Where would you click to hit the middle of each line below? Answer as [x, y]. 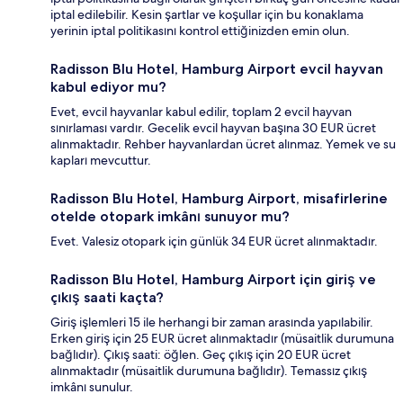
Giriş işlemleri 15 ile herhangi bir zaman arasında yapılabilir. [212, 322]
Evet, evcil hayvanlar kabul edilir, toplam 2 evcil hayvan [201, 111]
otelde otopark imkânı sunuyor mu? [170, 216]
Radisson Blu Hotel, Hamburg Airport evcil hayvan [217, 68]
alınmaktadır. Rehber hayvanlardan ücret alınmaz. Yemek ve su [223, 143]
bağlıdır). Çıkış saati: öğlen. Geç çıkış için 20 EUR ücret [201, 354]
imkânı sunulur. [92, 386]
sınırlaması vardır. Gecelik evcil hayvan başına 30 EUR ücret [213, 127]
